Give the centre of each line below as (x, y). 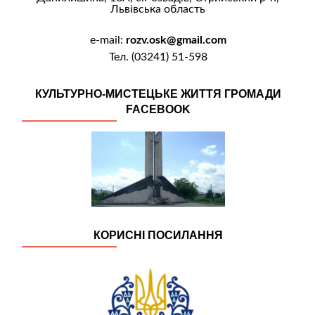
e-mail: (108, 40)
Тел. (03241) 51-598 (158, 57)
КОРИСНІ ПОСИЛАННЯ (158, 235)
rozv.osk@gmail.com (176, 40)
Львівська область (158, 9)
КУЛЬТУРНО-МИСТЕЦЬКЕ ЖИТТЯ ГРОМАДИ (158, 94)
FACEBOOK (158, 109)
